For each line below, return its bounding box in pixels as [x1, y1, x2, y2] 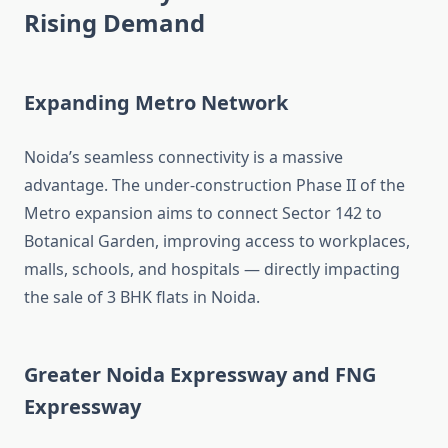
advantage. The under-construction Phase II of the [24, 174, 405, 197]
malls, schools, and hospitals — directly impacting [24, 258, 400, 281]
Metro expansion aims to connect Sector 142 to [24, 202, 382, 225]
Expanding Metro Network [24, 89, 288, 117]
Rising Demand [24, 6, 205, 40]
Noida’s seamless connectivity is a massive [24, 146, 343, 169]
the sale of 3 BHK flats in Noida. [24, 286, 260, 309]
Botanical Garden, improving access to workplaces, [24, 230, 410, 253]
